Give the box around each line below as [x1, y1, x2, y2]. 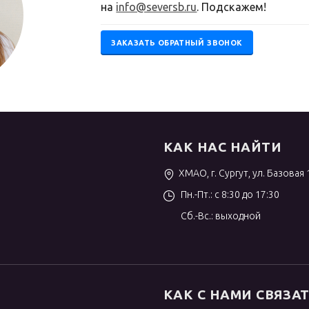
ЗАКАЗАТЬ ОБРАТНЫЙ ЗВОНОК [111, 38, 243, 47]
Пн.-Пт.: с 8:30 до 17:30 [179, 189, 280, 201]
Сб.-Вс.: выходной [179, 210, 261, 222]
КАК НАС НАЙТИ [163, 139, 281, 155]
